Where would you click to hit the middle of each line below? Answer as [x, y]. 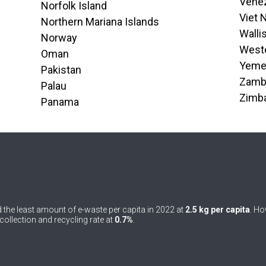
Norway [59, 38]
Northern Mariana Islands [100, 22]
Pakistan [61, 70]
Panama [60, 102]
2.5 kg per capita [217, 210]
